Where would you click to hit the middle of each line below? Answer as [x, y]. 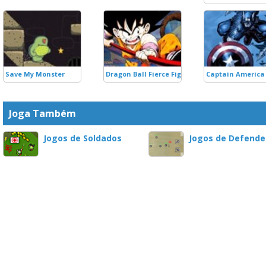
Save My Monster [35, 74]
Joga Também [42, 113]
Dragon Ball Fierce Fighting [153, 74]
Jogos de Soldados [83, 138]
